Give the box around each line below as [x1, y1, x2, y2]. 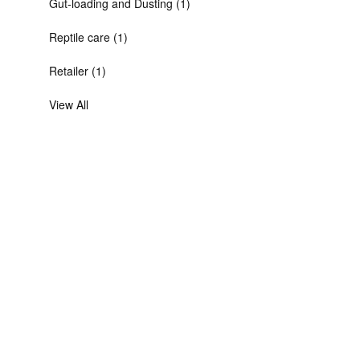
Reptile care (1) [49, 28, 128, 45]
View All [49, 96, 88, 112]
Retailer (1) [49, 62, 106, 79]
